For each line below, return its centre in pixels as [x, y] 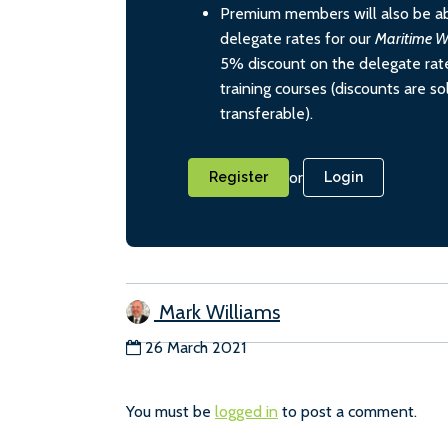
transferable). [266, 113]
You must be [170, 411]
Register [238, 176]
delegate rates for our [297, 38]
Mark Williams [217, 311]
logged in [246, 411]
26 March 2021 [195, 347]
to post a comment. [347, 411]
